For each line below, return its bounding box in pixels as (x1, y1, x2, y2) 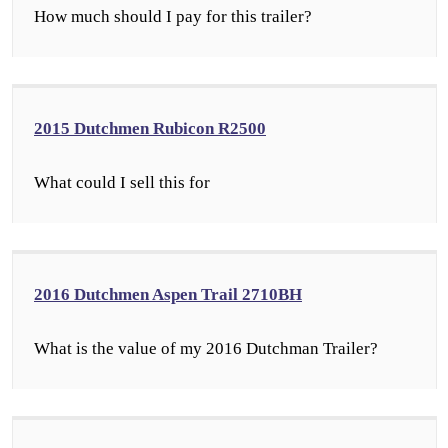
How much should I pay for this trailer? (34, 7, 312, 26)
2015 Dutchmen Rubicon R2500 (34, 119, 266, 138)
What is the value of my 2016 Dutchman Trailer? (34, 339, 378, 358)
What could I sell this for (34, 173, 210, 192)
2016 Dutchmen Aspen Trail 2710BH (34, 285, 302, 304)
